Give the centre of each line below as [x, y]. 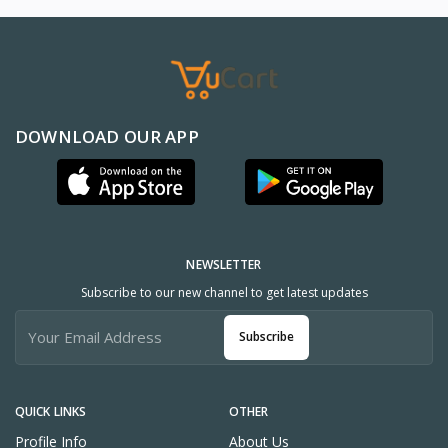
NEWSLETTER [224, 264]
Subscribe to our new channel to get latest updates [224, 292]
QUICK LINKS [51, 411]
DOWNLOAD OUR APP [107, 136]
